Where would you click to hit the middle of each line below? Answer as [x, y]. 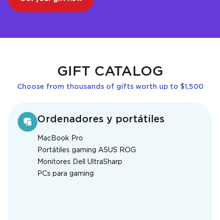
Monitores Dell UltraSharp [80, 162]
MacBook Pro [60, 139]
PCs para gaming [66, 174]
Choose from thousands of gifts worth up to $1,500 [110, 87]
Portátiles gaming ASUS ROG [87, 151]
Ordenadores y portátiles [101, 120]
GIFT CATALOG [110, 72]
